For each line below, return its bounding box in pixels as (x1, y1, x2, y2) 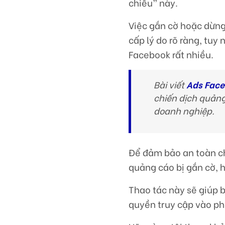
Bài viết (154, 78, 187, 91)
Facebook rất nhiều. (129, 48, 214, 61)
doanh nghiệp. (154, 104, 215, 118)
